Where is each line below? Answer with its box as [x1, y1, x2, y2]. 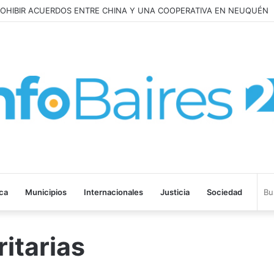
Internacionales [84, 187, 143, 198]
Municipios [25, 187, 67, 198]
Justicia [160, 187, 190, 198]
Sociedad [207, 187, 242, 198]
